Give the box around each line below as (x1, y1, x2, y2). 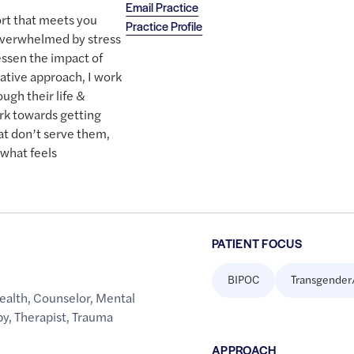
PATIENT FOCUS (211, 235, 303, 252)
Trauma (72, 307, 114, 326)
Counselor (33, 288, 91, 307)
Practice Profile (126, 17, 203, 35)
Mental (96, 288, 136, 307)
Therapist (14, 307, 67, 326)
